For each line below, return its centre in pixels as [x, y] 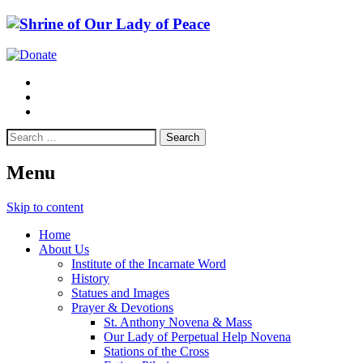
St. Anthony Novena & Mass [178, 322]
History [90, 279]
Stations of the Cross [156, 352]
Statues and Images [120, 293]
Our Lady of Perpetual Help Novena [197, 337]
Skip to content [45, 207]
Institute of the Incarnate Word [149, 264]
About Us [64, 250]
